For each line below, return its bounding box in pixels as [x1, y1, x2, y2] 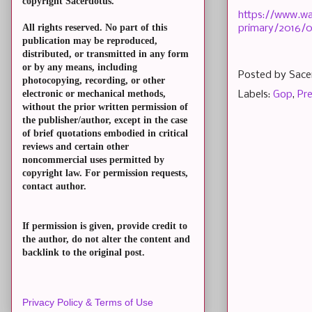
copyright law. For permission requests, [22, 168, 188, 179]
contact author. [22, 181, 86, 192]
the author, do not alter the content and [22, 234, 190, 245]
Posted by [238, 69, 289, 81]
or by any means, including [22, 62, 137, 73]
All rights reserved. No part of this [22, 22, 167, 33]
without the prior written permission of [22, 102, 188, 113]
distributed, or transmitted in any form [22, 49, 189, 60]
